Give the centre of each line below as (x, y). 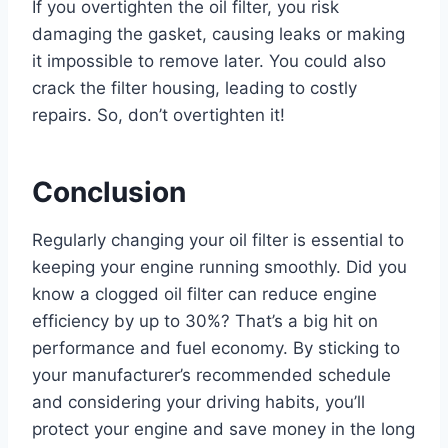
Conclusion (109, 191)
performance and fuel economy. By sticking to (216, 347)
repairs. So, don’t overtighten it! (158, 114)
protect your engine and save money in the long (223, 428)
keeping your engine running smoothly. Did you (219, 266)
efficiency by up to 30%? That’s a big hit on (205, 320)
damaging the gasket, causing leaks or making (218, 33)
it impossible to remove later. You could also (209, 60)
